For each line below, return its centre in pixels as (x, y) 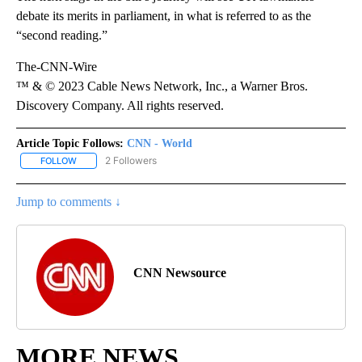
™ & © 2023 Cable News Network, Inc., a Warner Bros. (162, 86)
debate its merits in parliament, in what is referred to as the (164, 15)
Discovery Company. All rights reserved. (120, 105)
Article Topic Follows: (70, 143)
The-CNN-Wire (57, 66)
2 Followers (131, 160)
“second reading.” (62, 35)
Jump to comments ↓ (69, 202)
